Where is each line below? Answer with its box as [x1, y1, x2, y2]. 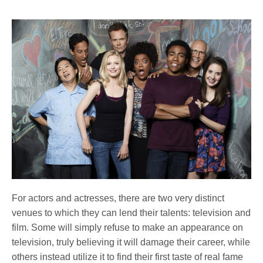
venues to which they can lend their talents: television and [12, 208, 251, 218]
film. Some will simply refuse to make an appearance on [12, 222, 244, 233]
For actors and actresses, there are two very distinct [12, 193, 225, 204]
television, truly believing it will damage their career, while [12, 237, 251, 248]
